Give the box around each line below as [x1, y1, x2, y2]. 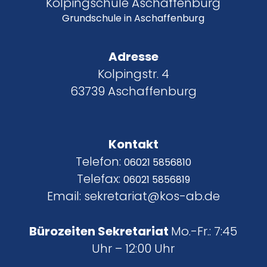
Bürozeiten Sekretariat [29, 222, 172, 240]
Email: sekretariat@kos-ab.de [46, 187, 220, 204]
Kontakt [108, 135, 159, 153]
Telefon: [75, 153, 124, 170]
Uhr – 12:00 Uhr [92, 240, 175, 257]
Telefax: [76, 170, 123, 187]
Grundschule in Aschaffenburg [62, 11, 205, 25]
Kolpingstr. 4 [97, 65, 169, 82]
